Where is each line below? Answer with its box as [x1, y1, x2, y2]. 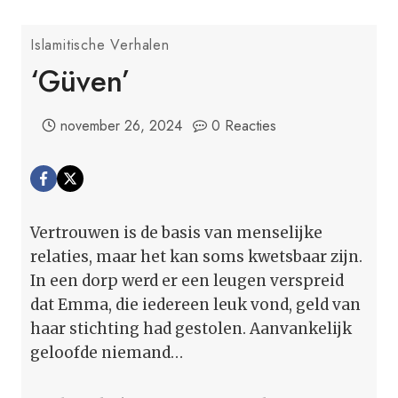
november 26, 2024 [60, 115, 182, 136]
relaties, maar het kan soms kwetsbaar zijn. [30, 246, 362, 267]
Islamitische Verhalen [30, 34, 170, 55]
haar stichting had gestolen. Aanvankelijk [30, 318, 352, 338]
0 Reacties [211, 115, 277, 136]
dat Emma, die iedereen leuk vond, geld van [30, 294, 361, 314]
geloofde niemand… [30, 342, 183, 362]
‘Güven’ [30, 60, 131, 102]
